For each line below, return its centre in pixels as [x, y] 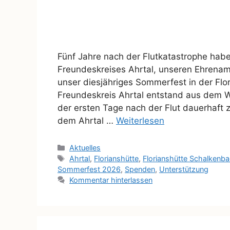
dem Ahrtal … [87, 121]
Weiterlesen [140, 121]
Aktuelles [85, 147]
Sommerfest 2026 [89, 169]
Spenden [140, 169]
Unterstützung [184, 169]
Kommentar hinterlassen [111, 180]
